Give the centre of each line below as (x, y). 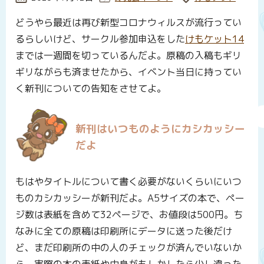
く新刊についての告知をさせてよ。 (91, 89)
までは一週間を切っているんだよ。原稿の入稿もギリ (128, 56)
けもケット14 (214, 39)
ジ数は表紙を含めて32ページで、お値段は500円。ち (129, 214)
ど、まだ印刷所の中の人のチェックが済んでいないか (128, 247)
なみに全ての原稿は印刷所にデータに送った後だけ (124, 231)
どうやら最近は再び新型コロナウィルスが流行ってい (128, 23)
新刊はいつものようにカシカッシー (161, 128)
